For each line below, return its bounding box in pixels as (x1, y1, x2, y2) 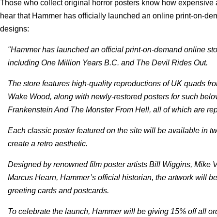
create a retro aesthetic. (8, 139, 88, 148)
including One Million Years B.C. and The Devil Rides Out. (8, 58, 208, 67)
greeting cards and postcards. (8, 186, 109, 195)
